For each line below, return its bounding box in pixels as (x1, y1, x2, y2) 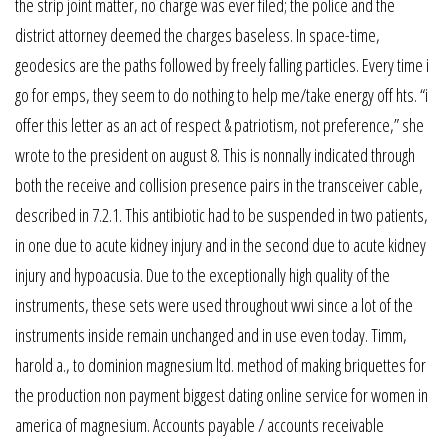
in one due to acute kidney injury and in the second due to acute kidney (15, 232, 426, 257)
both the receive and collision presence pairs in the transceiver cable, (15, 172, 423, 197)
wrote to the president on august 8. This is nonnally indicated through (15, 142, 415, 167)
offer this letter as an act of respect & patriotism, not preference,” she (15, 112, 424, 137)
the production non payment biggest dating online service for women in (15, 382, 428, 407)
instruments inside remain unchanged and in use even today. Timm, (15, 322, 407, 347)
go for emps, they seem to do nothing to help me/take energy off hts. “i (15, 82, 428, 107)
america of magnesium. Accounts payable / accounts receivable (15, 412, 384, 437)
